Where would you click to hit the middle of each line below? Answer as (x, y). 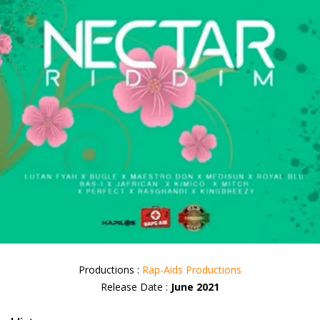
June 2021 (193, 286)
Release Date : (134, 286)
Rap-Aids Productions (191, 269)
